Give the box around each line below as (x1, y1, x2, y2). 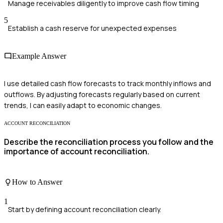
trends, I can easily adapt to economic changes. (4, 100, 162, 110)
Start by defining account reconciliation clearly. (8, 204, 161, 214)
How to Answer (12, 177, 62, 186)
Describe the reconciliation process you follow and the (4, 136, 214, 148)
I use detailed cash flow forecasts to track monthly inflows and (4, 78, 211, 88)
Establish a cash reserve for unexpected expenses (8, 23, 177, 33)
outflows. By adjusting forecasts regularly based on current (4, 89, 200, 99)
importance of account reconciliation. (4, 146, 149, 157)
